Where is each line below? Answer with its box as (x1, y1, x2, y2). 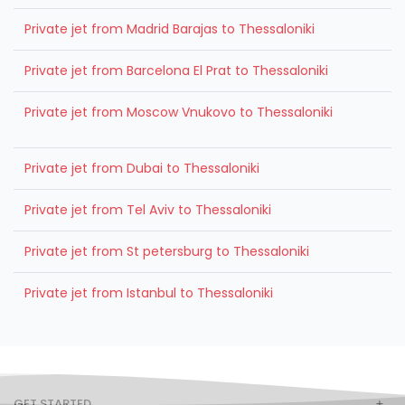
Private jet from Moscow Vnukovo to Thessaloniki (24, 102, 333, 121)
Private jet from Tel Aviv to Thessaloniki (24, 200, 271, 219)
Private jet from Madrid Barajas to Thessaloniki (24, 19, 315, 38)
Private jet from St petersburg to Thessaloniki (24, 241, 309, 260)
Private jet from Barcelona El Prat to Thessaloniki (24, 61, 328, 80)
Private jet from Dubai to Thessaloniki (24, 158, 259, 177)
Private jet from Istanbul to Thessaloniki (24, 283, 273, 302)
